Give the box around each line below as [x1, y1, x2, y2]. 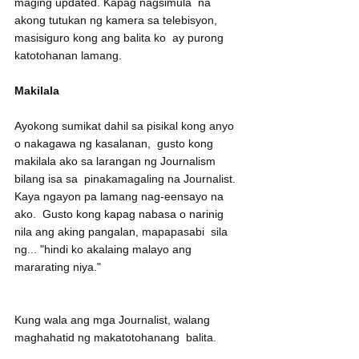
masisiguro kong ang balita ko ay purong [14, 31, 227, 45]
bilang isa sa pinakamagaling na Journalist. [14, 172, 239, 186]
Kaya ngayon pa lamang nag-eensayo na [14, 190, 227, 204]
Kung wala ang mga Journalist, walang [14, 313, 213, 327]
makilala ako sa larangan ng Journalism [14, 155, 219, 168]
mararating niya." [14, 260, 101, 274]
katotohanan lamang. [14, 49, 122, 63]
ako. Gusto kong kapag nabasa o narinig [14, 208, 227, 221]
